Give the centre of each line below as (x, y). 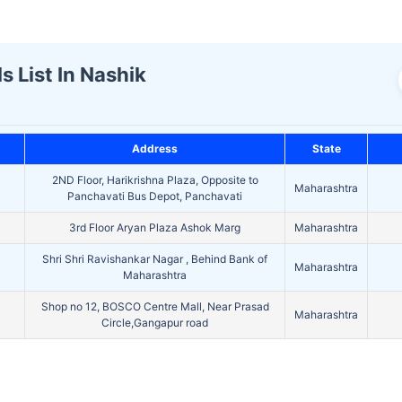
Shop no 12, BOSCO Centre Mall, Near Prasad (155, 307)
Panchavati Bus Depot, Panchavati (155, 197)
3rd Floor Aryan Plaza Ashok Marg (155, 228)
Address (155, 149)
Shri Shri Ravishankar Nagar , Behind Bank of (155, 259)
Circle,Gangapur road (155, 323)
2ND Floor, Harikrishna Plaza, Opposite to (155, 180)
